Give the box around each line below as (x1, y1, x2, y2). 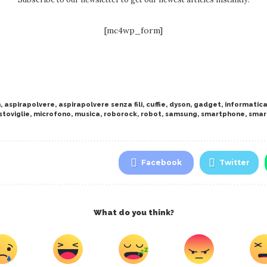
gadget (194, 101, 221, 108)
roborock (104, 110, 137, 118)
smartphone (201, 110, 245, 118)
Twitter (219, 158, 250, 167)
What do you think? (93, 208, 174, 217)
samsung (165, 110, 197, 118)
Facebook (141, 158, 182, 167)
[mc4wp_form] (104, 25, 163, 36)
